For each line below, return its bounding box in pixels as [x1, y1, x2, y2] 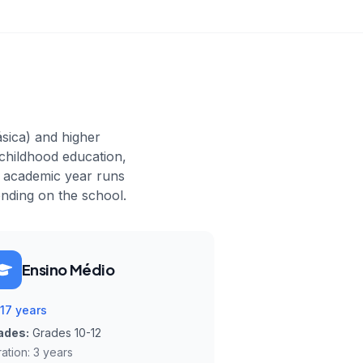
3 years [32, 345, 73, 359]
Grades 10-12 [32, 326, 101, 340]
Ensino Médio [21, 260, 115, 279]
